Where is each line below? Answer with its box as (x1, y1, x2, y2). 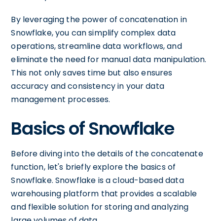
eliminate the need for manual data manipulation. (11, 54, 207, 65)
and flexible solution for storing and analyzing (11, 201, 189, 213)
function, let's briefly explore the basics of (11, 161, 176, 173)
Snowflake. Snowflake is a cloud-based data (11, 175, 184, 186)
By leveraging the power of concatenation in (11, 14, 187, 25)
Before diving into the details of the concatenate (11, 148, 203, 159)
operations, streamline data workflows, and (11, 40, 182, 52)
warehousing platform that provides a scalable (11, 188, 197, 199)
